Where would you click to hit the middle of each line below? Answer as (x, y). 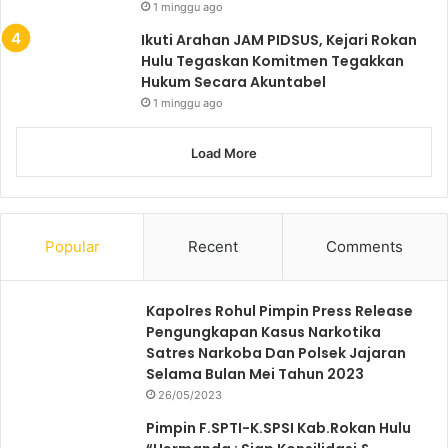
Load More (224, 152)
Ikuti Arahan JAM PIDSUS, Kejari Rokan (279, 39)
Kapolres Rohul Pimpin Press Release (279, 310)
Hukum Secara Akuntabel (233, 81)
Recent (212, 246)
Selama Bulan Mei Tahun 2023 (255, 373)
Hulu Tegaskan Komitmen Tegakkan (272, 60)
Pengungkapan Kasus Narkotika (263, 331)
